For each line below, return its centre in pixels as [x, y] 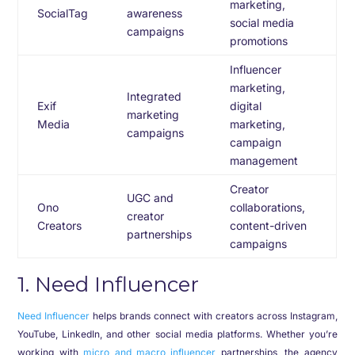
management [264, 160]
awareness [155, 13]
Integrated [155, 96]
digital [246, 106]
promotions [259, 41]
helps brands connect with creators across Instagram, [214, 316]
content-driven [269, 225]
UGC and [151, 198]
